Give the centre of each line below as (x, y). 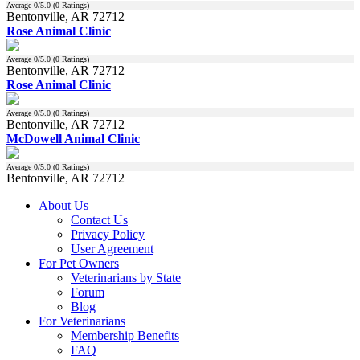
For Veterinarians (82, 321)
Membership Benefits (125, 335)
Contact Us (99, 219)
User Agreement (112, 248)
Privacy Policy (108, 234)
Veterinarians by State (126, 277)
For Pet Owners (79, 263)
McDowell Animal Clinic (73, 138)
